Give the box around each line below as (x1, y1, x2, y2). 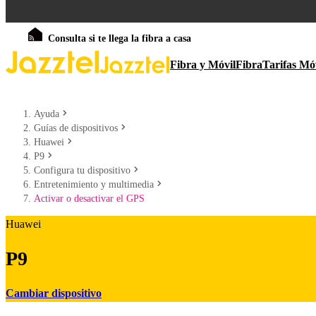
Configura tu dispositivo (34, 165, 130, 176)
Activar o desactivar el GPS (34, 193, 145, 204)
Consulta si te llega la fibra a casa (48, 33, 191, 44)
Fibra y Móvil (170, 59, 236, 71)
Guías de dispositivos (34, 123, 118, 133)
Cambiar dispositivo (6, 286, 102, 299)
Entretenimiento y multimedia (34, 179, 154, 190)
